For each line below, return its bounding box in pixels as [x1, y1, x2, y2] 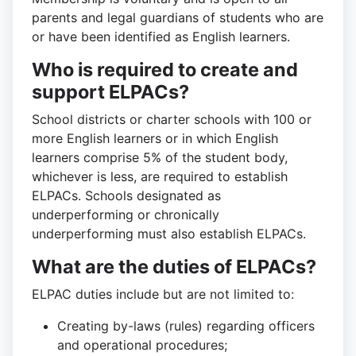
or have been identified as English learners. [32, 29, 290, 45]
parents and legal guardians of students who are [32, 10, 323, 26]
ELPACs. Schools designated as [32, 188, 221, 204]
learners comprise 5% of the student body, [32, 149, 288, 166]
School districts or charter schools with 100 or [32, 111, 311, 128]
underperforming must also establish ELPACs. [32, 226, 306, 242]
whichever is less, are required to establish [32, 168, 288, 185]
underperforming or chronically [32, 207, 219, 223]
